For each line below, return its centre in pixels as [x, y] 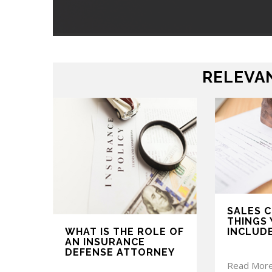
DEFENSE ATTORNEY [120, 252]
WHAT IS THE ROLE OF [124, 231]
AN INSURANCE [105, 242]
